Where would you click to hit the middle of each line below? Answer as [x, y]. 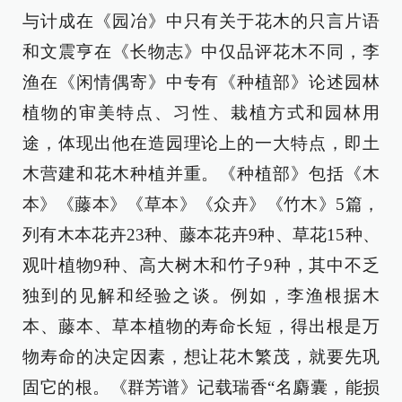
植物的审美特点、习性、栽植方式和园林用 [201, 113]
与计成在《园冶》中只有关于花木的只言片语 [201, 22]
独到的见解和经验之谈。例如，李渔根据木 [201, 296]
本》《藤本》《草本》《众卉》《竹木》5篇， [201, 205]
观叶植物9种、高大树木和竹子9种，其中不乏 [201, 266]
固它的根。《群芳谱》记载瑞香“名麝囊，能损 [201, 388]
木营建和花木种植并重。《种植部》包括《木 [201, 174]
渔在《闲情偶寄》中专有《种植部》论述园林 [201, 83]
